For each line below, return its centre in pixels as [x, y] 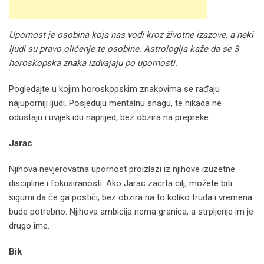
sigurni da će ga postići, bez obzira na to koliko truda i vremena [131, 197]
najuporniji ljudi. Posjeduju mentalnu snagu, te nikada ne [115, 103]
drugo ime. [29, 225]
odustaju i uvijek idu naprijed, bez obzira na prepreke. [110, 117]
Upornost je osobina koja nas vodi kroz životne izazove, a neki [131, 34]
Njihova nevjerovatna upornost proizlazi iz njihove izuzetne [122, 169]
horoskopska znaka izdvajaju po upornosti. [93, 63]
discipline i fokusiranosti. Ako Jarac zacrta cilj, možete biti [121, 183]
